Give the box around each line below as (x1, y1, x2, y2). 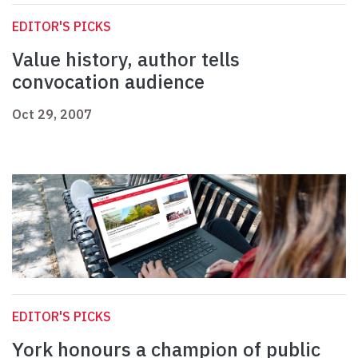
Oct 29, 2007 (12, 106, 92, 123)
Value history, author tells (12, 46, 240, 73)
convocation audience (12, 69, 205, 95)
